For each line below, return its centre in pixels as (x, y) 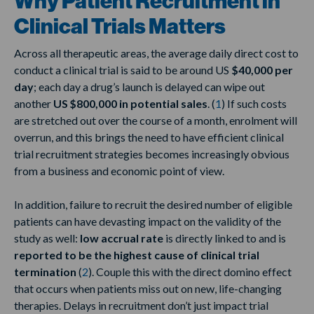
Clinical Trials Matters (121, 27)
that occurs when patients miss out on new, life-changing (148, 289)
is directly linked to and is (225, 238)
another (34, 104)
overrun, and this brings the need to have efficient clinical (149, 137)
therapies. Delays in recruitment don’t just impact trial (141, 306)
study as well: (47, 238)
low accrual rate (122, 238)
